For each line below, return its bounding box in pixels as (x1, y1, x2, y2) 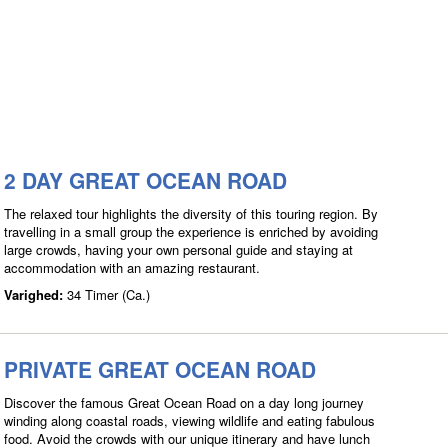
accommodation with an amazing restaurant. (4, 258, 260, 277)
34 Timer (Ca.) (67, 285, 150, 304)
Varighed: (4, 285, 67, 304)
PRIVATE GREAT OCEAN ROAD (4, 354, 316, 384)
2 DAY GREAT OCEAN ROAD (4, 165, 287, 195)
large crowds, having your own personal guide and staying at (4, 240, 353, 259)
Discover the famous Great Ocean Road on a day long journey (4, 393, 364, 412)
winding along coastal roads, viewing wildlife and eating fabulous (4, 411, 375, 430)
